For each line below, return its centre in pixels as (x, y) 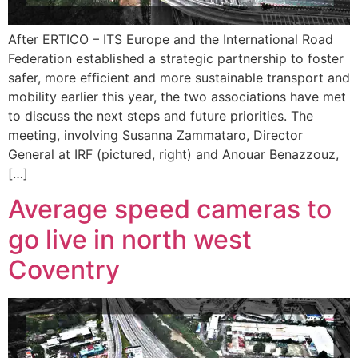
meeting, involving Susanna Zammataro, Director (155, 135)
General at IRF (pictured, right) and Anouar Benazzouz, (173, 154)
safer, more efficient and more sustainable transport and (179, 77)
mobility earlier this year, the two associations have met (177, 96)
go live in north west (130, 239)
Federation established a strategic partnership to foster (176, 58)
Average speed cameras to (170, 209)
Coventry (64, 269)
